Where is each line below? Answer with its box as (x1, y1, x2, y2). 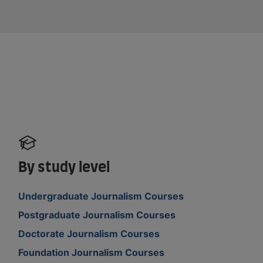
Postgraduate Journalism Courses (18, 208, 176, 221)
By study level (18, 160, 110, 175)
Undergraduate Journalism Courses (18, 190, 184, 202)
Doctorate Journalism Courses (18, 227, 160, 240)
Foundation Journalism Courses (18, 246, 165, 258)
